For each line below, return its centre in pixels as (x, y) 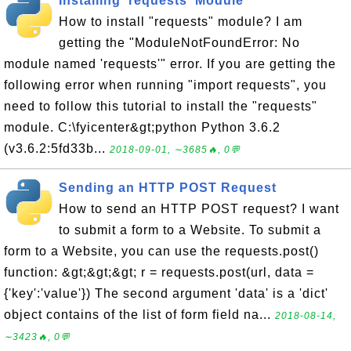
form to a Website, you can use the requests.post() (161, 251)
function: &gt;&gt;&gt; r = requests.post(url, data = (159, 272)
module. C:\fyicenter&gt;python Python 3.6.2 (142, 127)
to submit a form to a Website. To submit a (190, 230)
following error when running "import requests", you (165, 85)
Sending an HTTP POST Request (168, 188)
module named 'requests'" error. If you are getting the (170, 64)
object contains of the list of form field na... (139, 315)
